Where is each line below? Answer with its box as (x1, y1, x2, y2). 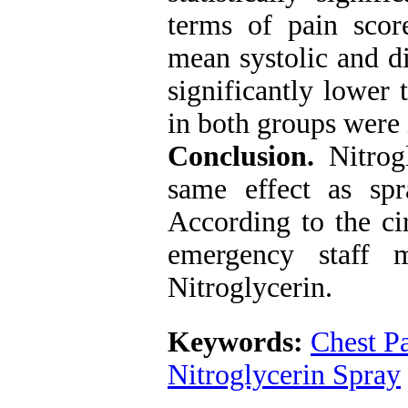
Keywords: (168, 326, 311, 358)
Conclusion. (168, 140, 330, 172)
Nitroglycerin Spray (168, 359, 401, 391)
